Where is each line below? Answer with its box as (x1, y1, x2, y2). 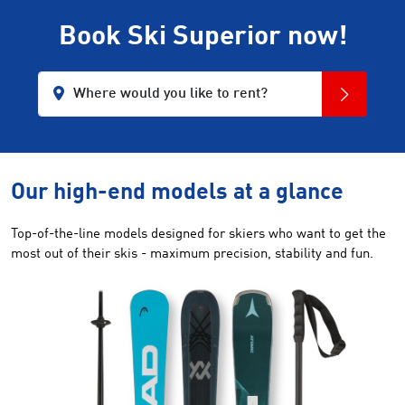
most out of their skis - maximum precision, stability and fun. (11, 248, 373, 261)
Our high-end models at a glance (11, 182, 344, 204)
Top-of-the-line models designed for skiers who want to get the (11, 228, 386, 241)
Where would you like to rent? (73, 87, 268, 101)
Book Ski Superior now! (58, 24, 347, 51)
